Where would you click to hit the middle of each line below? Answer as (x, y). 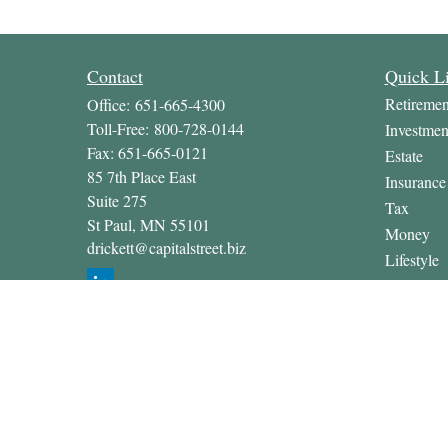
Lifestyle (411, 259)
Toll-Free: (120, 128)
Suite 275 (117, 200)
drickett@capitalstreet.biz (166, 247)
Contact (115, 76)
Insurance (415, 181)
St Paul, (111, 224)
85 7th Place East (141, 176)
